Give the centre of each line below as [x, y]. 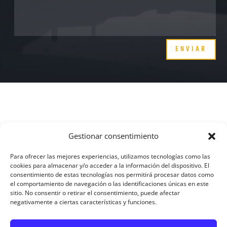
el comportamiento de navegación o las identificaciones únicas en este [109, 184]
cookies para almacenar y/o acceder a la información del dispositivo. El [110, 165]
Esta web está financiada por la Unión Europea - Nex [112, 144]
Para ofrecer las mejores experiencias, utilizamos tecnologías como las [110, 156]
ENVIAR [191, 50]
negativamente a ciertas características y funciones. [83, 202]
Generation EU [47, 156]
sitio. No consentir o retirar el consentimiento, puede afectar [95, 193]
